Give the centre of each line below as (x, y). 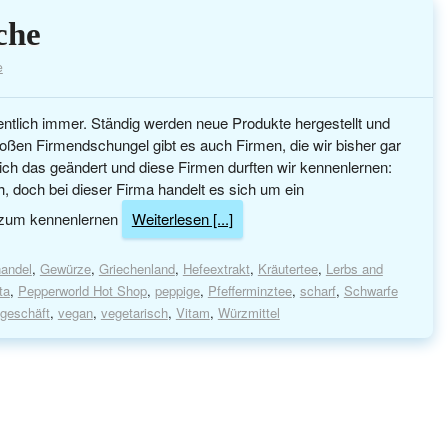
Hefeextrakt (216, 269)
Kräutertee (287, 269)
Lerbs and (354, 269)
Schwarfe (370, 291)
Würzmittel (248, 313)
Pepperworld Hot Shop (82, 291)
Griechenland (136, 269)
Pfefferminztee (249, 291)
